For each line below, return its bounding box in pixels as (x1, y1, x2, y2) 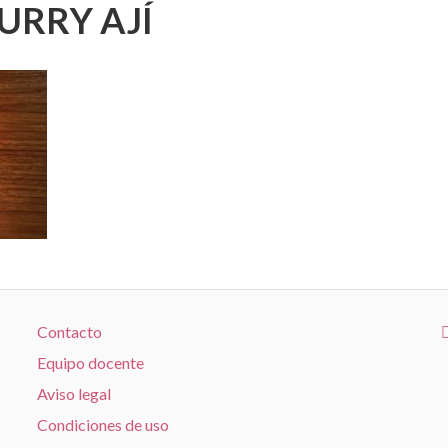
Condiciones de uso (37, 414, 170, 434)
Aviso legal (37, 383, 112, 403)
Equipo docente (37, 352, 145, 372)
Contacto (37, 321, 103, 341)
